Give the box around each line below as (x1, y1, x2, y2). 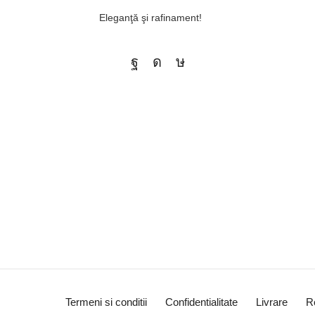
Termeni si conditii (65, 296, 147, 309)
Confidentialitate (165, 296, 238, 309)
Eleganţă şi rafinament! (99, 12, 202, 24)
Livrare (255, 296, 288, 309)
